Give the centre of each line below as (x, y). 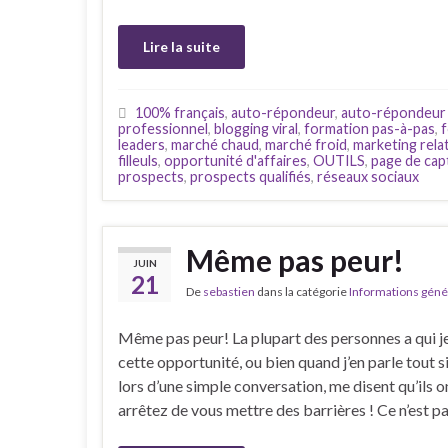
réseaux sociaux (368, 176)
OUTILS (339, 160)
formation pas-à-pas (369, 128)
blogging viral (256, 128)
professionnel (163, 128)
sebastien (229, 291)
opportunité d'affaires (235, 160)
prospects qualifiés (250, 176)
